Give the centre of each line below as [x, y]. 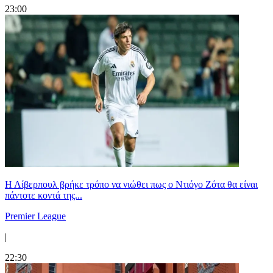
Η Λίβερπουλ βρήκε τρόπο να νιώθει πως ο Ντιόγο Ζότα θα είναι [131, 184]
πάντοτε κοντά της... [44, 195]
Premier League [35, 216]
